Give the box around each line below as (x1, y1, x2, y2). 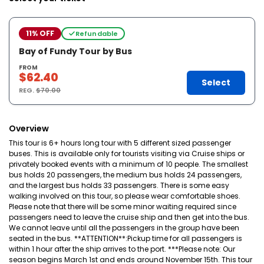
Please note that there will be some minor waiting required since (9, 202, 236, 212)
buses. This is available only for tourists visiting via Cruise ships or (9, 148, 245, 159)
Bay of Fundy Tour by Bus (19, 45, 132, 57)
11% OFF (26, 28, 54, 38)
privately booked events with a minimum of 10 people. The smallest (9, 159, 248, 169)
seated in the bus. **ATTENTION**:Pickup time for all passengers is (9, 233, 242, 243)
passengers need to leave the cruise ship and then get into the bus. (9, 212, 249, 222)
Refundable (75, 28, 118, 38)
